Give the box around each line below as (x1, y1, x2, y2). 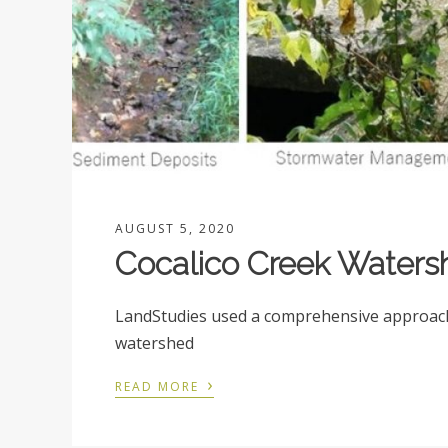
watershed (115, 331, 195, 354)
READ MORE (115, 377, 205, 395)
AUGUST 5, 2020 (115, 219, 236, 237)
